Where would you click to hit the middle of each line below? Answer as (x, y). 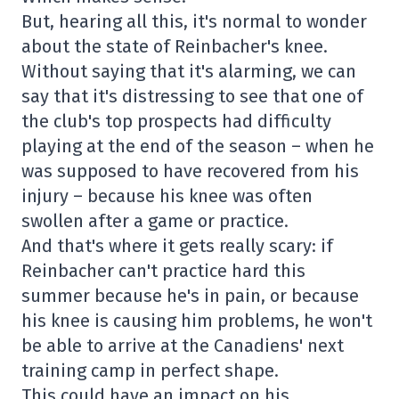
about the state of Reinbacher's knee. (175, 46)
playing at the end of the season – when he (198, 146)
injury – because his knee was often (167, 196)
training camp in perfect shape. (150, 370)
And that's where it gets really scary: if (177, 246)
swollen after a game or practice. (155, 221)
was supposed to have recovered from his (190, 171)
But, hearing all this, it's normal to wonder (194, 21)
